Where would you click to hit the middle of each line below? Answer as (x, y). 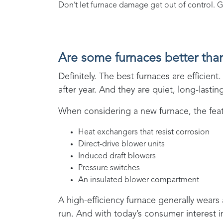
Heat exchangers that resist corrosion (144, 133)
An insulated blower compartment (139, 180)
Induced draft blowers (117, 157)
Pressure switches (109, 168)
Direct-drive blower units (121, 145)
